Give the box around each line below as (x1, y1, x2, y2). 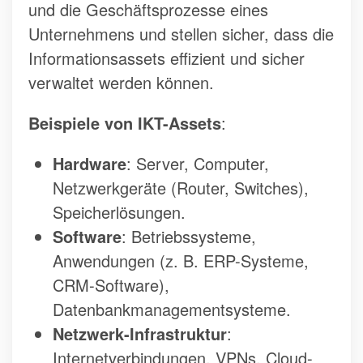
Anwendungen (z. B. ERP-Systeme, (53, 249, 309, 273)
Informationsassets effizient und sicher (28, 46, 305, 70)
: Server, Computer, (126, 152, 269, 176)
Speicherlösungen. (53, 200, 186, 224)
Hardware (53, 152, 126, 176)
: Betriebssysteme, (122, 224, 256, 249)
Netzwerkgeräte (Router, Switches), (53, 176, 309, 200)
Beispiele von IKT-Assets (28, 111, 221, 135)
